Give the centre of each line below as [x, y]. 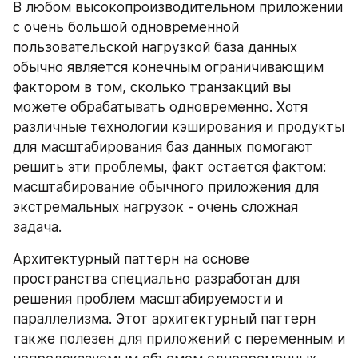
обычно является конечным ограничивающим [168, 67]
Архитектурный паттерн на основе [131, 259]
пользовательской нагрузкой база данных [155, 47]
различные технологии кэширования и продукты [179, 127]
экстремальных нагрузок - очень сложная [155, 207]
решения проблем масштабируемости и [148, 299]
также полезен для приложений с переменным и [179, 339]
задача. [37, 227]
